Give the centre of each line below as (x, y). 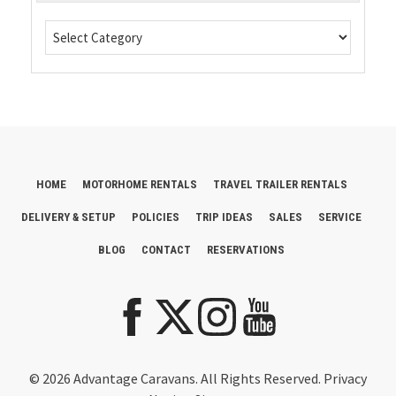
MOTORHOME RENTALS (139, 184)
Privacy (345, 378)
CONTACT (166, 250)
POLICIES (156, 217)
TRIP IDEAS (224, 217)
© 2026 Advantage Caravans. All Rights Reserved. (176, 378)
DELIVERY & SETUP (69, 217)
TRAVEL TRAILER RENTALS (280, 184)
